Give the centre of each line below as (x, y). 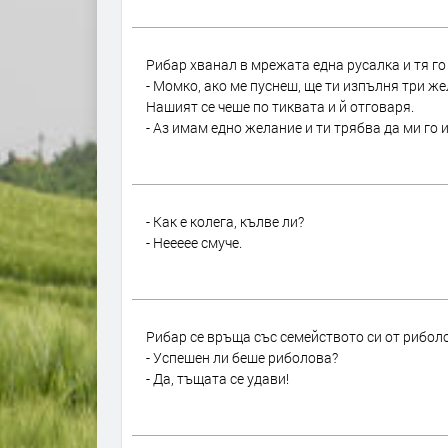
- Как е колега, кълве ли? (225, 221)
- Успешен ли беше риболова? (242, 357)
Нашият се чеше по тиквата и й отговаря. (280, 106)
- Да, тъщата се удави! (217, 378)
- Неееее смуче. (194, 242)
